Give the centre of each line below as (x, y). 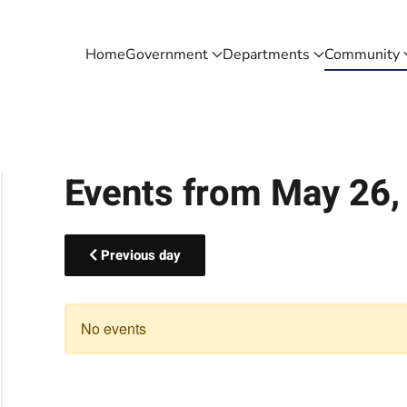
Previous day (139, 255)
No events (113, 328)
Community (362, 54)
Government (167, 54)
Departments (266, 54)
